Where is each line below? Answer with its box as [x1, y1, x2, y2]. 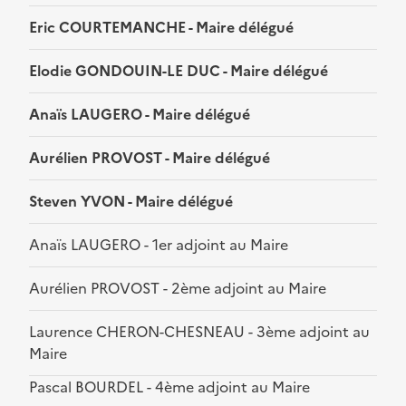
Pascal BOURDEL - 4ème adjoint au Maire [29, 376, 310, 399]
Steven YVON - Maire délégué [29, 190, 233, 213]
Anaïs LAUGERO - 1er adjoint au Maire [29, 234, 288, 256]
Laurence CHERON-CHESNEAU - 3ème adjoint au [29, 321, 370, 343]
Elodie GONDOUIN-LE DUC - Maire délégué [29, 60, 328, 82]
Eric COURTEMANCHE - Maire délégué [29, 16, 294, 39]
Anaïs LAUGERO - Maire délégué [29, 103, 250, 126]
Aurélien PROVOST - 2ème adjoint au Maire [29, 277, 326, 300]
